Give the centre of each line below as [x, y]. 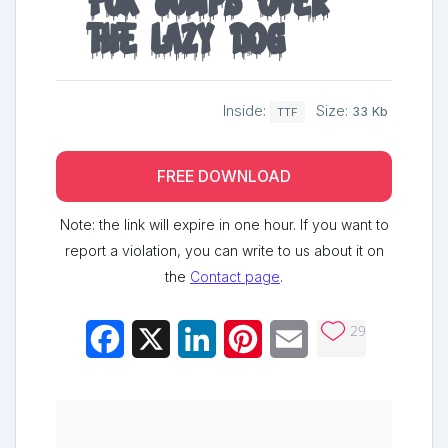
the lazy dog [186, 40]
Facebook [161, 338]
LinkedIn [246, 338]
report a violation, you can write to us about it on [224, 250]
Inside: [246, 111]
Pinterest [294, 338]
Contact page [235, 276]
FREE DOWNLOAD [224, 176]
